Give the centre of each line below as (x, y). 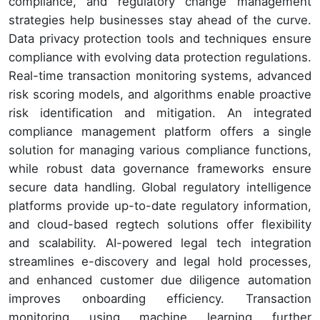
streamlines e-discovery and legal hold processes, (160, 261)
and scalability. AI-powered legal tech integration (160, 242)
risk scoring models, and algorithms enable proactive (160, 94)
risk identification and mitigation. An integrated (160, 112)
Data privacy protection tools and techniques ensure (160, 38)
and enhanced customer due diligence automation (160, 280)
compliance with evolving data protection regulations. (160, 57)
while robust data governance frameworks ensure (160, 168)
